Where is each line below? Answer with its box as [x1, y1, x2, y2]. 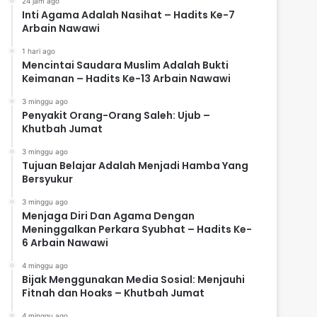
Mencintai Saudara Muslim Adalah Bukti [22, 57, 229, 72]
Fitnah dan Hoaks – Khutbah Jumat [22, 285, 205, 300]
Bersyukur [22, 171, 74, 186]
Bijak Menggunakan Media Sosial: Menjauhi [22, 272, 246, 287]
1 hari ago [22, 46, 56, 55]
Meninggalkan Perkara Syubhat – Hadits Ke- [22, 221, 253, 236]
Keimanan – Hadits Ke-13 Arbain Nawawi [22, 71, 231, 86]
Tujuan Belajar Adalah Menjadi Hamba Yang [22, 158, 249, 173]
